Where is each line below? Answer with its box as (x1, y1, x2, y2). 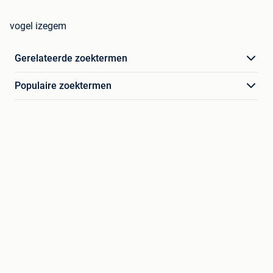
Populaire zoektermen (15, 80, 112, 92)
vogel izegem (10, 20, 66, 32)
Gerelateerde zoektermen (15, 52, 127, 65)
